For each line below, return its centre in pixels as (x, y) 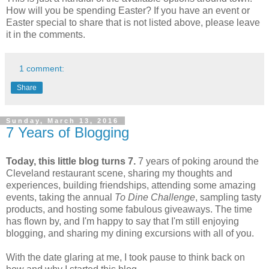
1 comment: (42, 68)
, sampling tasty (228, 197)
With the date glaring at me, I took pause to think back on (125, 257)
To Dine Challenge (155, 197)
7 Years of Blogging (68, 132)
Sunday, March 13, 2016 (62, 120)
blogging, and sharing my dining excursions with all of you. (130, 233)
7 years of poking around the (197, 161)
